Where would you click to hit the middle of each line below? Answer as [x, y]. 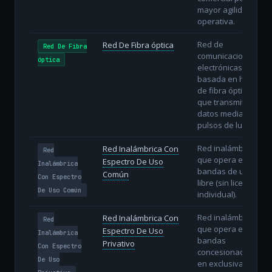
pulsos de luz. [223, 125]
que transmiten [225, 102]
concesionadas [225, 252]
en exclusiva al [224, 263]
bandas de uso [225, 171]
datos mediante [226, 113]
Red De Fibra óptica [138, 45]
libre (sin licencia [227, 182]
